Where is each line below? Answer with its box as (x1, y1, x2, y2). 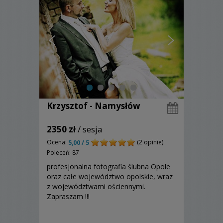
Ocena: (47, 138, 68, 146)
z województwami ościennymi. (47, 182, 145, 192)
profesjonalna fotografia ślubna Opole (47, 162, 170, 172)
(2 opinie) (135, 138, 163, 146)
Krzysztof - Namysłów (47, 100, 140, 111)
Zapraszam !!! (47, 192, 90, 202)
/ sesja (76, 123, 103, 135)
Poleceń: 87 (47, 148, 79, 157)
